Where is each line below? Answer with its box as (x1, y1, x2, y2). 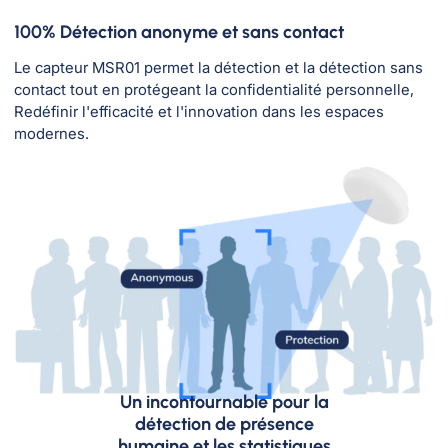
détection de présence (134, 413, 314, 436)
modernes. (14, 123, 89, 143)
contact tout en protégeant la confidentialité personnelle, (14, 79, 414, 99)
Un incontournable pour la (119, 391, 329, 414)
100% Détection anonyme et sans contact (14, 20, 344, 43)
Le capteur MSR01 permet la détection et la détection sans (14, 57, 423, 77)
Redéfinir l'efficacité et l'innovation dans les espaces (14, 101, 384, 121)
